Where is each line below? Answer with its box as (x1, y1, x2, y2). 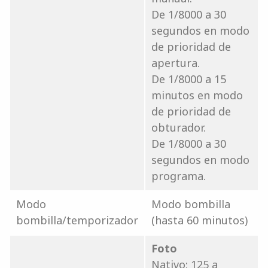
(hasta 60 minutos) (151, 212, 248, 227)
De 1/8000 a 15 (151, 71, 226, 86)
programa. (151, 168, 206, 183)
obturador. (151, 120, 206, 135)
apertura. (151, 55, 200, 70)
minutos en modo (151, 87, 243, 102)
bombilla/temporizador (16, 212, 138, 227)
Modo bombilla (151, 196, 230, 211)
